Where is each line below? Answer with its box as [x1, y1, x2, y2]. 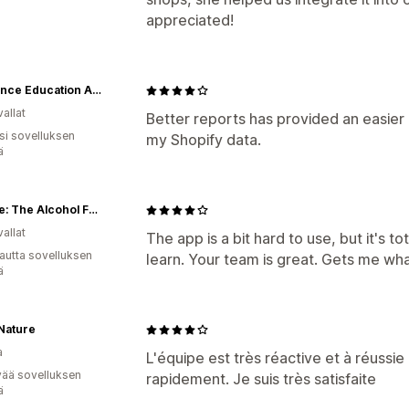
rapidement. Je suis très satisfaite [146, 370, 376, 388]
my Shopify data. [146, 131, 261, 149]
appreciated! [146, 11, 234, 29]
